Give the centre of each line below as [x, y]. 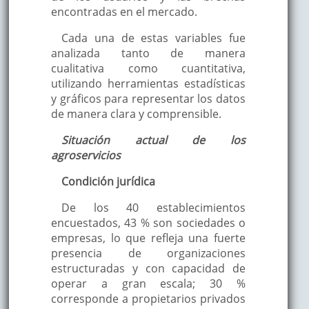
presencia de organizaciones [148, 253]
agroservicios [86, 155]
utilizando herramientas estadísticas [148, 83]
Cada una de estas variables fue [153, 38]
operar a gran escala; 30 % [148, 283]
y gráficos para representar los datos [148, 98]
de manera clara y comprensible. [136, 113]
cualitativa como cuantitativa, [148, 68]
